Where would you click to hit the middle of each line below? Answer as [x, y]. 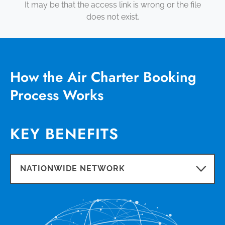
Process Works [57, 95]
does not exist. [113, 17]
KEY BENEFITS [64, 134]
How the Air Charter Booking [103, 77]
